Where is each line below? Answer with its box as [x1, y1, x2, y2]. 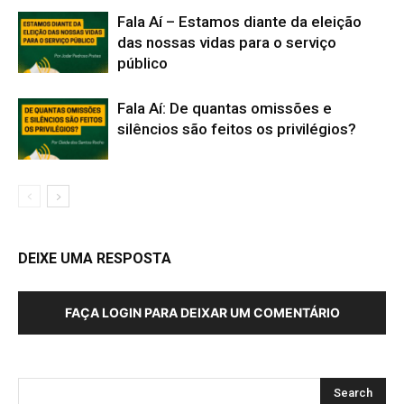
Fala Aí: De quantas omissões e [117, 98, 332, 117]
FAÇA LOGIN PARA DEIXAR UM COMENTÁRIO [64, 304, 340, 320]
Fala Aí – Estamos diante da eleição [117, 12, 362, 31]
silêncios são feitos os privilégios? [117, 119, 356, 138]
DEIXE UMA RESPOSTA [18, 249, 171, 267]
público [117, 53, 168, 72]
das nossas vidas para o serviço [117, 32, 336, 51]
